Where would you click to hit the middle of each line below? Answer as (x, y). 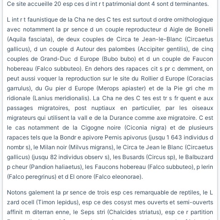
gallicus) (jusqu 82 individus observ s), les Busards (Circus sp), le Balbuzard (110, 157)
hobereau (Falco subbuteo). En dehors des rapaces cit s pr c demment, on (110, 69)
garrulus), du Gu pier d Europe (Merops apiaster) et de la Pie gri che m (110, 88)
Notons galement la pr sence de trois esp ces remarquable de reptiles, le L (110, 192)
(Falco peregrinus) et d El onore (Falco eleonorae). (75, 177)
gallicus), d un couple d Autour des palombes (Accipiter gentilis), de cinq (110, 49)
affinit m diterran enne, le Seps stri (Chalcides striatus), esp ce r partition (110, 212)
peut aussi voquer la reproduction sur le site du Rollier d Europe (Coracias (110, 78)
